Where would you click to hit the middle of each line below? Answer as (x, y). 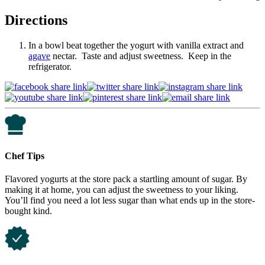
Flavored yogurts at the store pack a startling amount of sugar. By (126, 179)
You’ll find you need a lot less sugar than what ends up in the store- (130, 200)
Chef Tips (25, 156)
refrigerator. (50, 67)
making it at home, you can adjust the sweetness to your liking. (122, 189)
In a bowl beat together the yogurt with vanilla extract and (136, 46)
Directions (36, 20)
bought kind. (28, 211)
